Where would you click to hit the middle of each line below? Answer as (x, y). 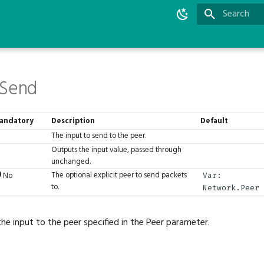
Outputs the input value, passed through (117, 150)
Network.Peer (231, 188)
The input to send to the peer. (99, 136)
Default (214, 121)
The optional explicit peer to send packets (119, 176)
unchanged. (71, 162)
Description (73, 121)
